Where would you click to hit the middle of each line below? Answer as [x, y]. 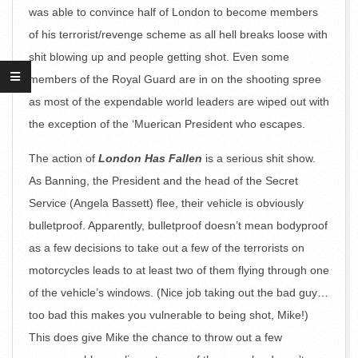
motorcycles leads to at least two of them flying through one [179, 270]
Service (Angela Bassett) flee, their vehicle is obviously [166, 203]
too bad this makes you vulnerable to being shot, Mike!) [169, 315]
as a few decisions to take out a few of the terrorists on [167, 248]
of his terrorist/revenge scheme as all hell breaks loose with [178, 34]
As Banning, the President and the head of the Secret [163, 181]
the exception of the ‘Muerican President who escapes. [167, 124]
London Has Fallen [150, 158]
